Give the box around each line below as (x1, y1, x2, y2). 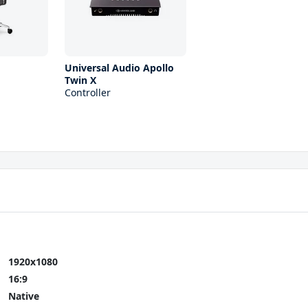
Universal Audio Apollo (64, 60, 174, 74)
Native (8, 289, 39, 302)
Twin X (64, 73, 96, 87)
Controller (64, 85, 111, 99)
